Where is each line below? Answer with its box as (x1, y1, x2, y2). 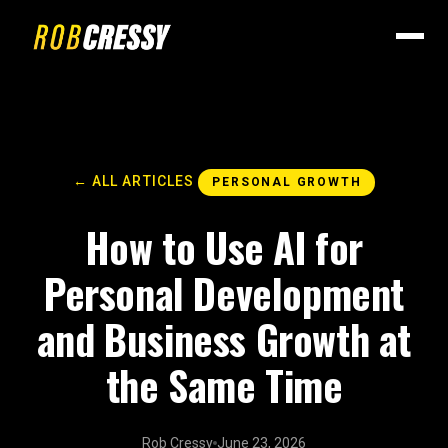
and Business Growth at (36, 309, 412, 369)
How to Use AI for (84, 217, 364, 277)
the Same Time (105, 355, 343, 415)
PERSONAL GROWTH (212, 175, 362, 189)
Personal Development (43, 263, 404, 323)
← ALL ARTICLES (72, 173, 195, 189)
